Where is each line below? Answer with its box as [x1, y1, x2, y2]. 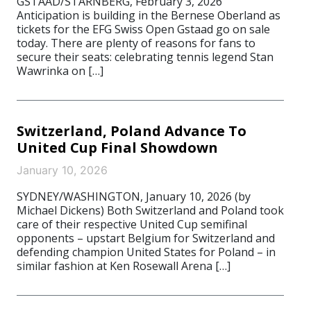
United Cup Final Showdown [17, 138, 218, 157]
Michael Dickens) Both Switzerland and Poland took [17, 203, 284, 218]
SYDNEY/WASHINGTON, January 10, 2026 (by [17, 189, 251, 204]
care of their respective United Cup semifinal [17, 217, 247, 232]
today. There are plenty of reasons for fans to [17, 35, 255, 51]
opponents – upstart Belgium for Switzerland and [17, 230, 275, 246]
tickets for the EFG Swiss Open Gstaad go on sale [17, 22, 270, 37]
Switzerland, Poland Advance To [17, 121, 246, 140]
